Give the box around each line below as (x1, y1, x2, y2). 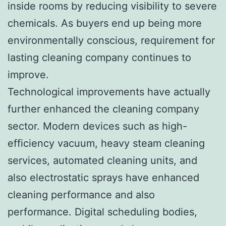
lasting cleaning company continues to (8, 51, 191, 64)
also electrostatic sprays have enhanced (8, 171, 199, 184)
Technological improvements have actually (8, 85, 210, 98)
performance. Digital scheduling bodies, (8, 205, 197, 218)
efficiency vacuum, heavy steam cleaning (8, 137, 205, 149)
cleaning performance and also (8, 188, 155, 201)
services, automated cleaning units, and (8, 154, 197, 166)
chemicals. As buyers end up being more (8, 17, 202, 29)
